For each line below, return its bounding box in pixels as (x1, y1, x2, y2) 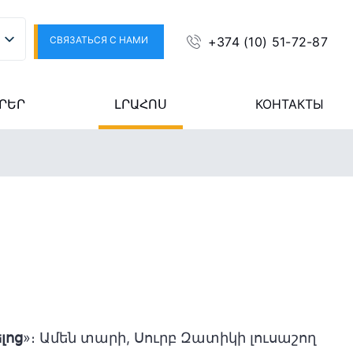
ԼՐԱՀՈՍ (113, 96, 167, 112)
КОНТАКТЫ (255, 96, 324, 112)
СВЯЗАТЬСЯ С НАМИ (50, 34, 149, 46)
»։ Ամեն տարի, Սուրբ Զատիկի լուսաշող (23, 329, 316, 346)
